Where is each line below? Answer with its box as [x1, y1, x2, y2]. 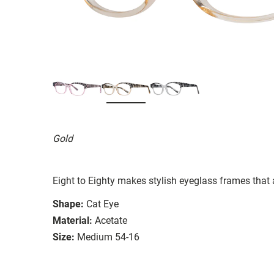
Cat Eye [86, 198, 119, 210]
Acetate [95, 214, 127, 226]
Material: [53, 214, 92, 226]
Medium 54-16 [77, 231, 139, 243]
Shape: [53, 198, 84, 210]
